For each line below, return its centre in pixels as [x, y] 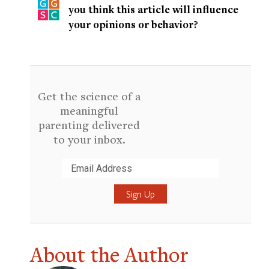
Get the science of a [89, 96]
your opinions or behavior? [133, 25]
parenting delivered [89, 125]
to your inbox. [89, 139]
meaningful [89, 110]
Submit [55, 184]
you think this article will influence [153, 10]
